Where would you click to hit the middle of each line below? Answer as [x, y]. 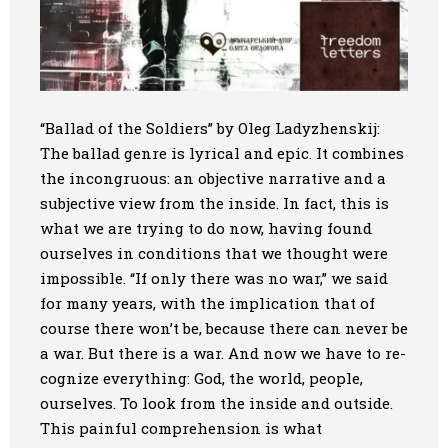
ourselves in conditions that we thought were [214, 252]
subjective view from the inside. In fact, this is [214, 202]
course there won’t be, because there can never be [224, 327]
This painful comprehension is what [181, 427]
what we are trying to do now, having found [206, 227]
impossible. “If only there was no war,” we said [214, 277]
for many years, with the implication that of [207, 302]
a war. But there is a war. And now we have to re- [223, 352]
